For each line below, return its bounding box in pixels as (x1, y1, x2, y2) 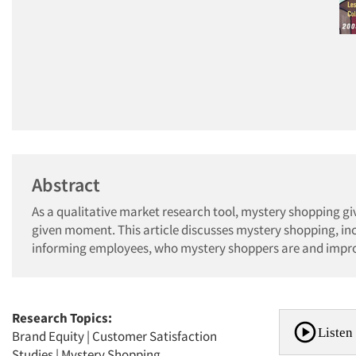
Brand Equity (12, 327, 84, 345)
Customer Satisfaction (92, 327, 217, 345)
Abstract (32, 172, 100, 197)
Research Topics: (12, 309, 112, 327)
